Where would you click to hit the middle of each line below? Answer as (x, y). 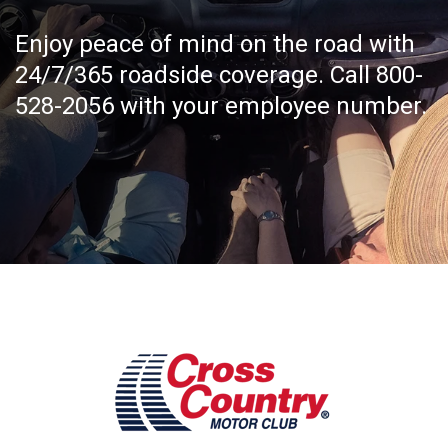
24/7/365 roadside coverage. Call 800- (219, 75)
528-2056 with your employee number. (221, 106)
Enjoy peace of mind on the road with (215, 44)
